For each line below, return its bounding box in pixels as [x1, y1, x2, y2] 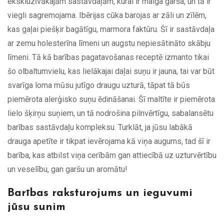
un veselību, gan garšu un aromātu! [7, 164, 127, 174]
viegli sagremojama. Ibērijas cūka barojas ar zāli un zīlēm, [7, 10, 206, 20]
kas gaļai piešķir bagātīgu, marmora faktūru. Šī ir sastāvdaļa [7, 24, 214, 34]
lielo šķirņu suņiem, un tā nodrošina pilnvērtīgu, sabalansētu [7, 108, 213, 118]
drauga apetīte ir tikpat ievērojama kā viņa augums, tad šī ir [7, 136, 210, 146]
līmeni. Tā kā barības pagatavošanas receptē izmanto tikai [7, 52, 209, 62]
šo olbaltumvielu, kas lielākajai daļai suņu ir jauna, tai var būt [7, 66, 214, 76]
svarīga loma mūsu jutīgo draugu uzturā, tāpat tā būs [7, 80, 190, 90]
